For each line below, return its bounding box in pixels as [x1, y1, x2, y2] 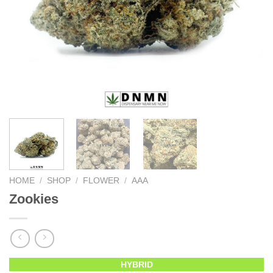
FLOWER [83, 175, 120, 185]
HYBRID [120, 260, 153, 270]
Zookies [9, 191, 58, 207]
